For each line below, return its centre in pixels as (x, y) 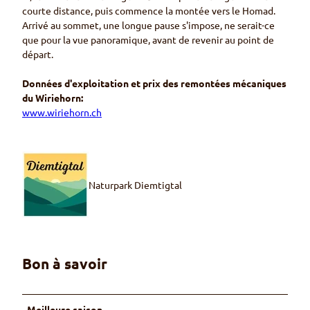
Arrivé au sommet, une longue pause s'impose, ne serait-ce (148, 25)
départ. (38, 54)
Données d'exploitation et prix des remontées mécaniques (154, 83)
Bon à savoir (65, 263)
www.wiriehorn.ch (62, 112)
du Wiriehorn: (53, 98)
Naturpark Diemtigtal (135, 184)
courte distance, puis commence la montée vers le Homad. (149, 11)
